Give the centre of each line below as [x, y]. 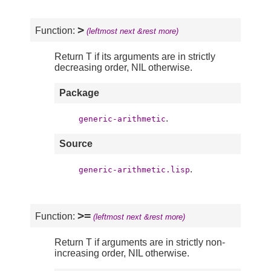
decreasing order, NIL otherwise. [123, 68]
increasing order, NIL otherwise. [122, 253]
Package [79, 93]
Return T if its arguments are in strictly [135, 57]
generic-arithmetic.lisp [134, 170]
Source [76, 144]
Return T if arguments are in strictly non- [140, 243]
